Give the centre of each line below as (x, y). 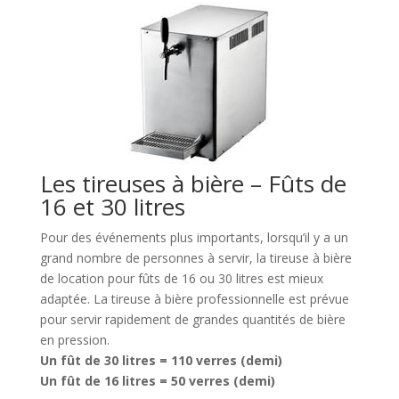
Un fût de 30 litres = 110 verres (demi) (161, 360)
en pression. (74, 340)
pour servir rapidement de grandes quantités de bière (192, 319)
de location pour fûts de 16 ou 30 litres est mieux (181, 278)
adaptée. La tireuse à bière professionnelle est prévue (194, 299)
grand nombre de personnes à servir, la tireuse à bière (195, 258)
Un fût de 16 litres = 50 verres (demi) (157, 381)
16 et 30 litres (112, 207)
